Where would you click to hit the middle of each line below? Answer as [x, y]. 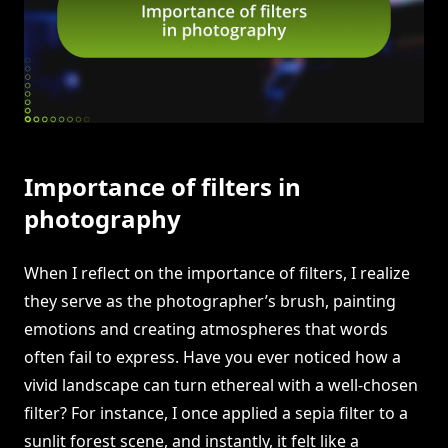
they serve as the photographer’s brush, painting [210, 301]
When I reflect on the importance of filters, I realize [217, 273]
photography [102, 219]
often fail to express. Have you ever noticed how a [212, 357]
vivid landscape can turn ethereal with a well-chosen [221, 385]
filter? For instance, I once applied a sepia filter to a [216, 413]
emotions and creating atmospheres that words [206, 329]
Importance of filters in [162, 187]
